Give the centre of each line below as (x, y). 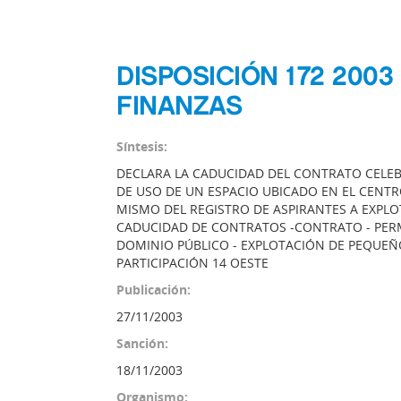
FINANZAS (179, 105)
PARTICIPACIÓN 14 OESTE (192, 263)
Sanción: (142, 343)
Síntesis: (142, 146)
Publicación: (154, 290)
